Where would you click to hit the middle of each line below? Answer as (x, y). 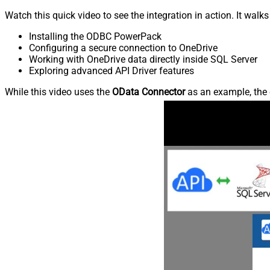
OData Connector (149, 92)
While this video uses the (58, 92)
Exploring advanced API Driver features (111, 71)
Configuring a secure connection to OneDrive (123, 48)
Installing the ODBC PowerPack (95, 36)
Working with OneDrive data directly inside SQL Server (143, 59)
